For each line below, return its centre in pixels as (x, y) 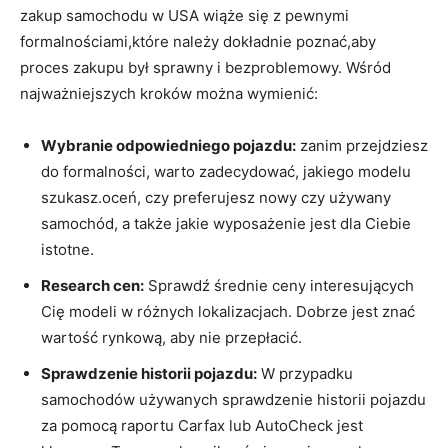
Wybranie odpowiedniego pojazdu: (168, 145)
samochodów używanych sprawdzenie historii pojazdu (233, 399)
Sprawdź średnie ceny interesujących (279, 285)
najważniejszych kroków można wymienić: (169, 93)
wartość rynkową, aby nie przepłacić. (171, 337)
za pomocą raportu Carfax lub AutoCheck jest (202, 425)
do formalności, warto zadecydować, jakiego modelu (226, 171)
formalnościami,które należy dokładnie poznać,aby (198, 41)
